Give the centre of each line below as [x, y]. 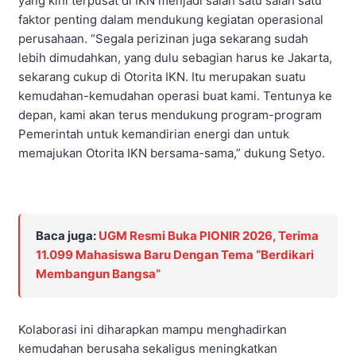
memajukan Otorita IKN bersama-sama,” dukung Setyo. [172, 153]
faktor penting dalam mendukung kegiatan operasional [171, 20]
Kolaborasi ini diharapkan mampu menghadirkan [153, 330]
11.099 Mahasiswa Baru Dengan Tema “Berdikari [175, 255]
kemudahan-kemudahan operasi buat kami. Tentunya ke [175, 96]
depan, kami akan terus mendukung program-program [170, 115]
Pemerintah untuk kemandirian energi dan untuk [154, 134]
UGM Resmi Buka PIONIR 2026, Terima [209, 236]
